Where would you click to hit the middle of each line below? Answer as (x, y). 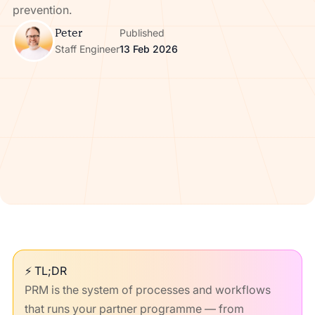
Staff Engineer (87, 49)
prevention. (42, 10)
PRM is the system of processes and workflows (147, 290)
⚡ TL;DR (45, 271)
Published (142, 33)
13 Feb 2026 (148, 49)
